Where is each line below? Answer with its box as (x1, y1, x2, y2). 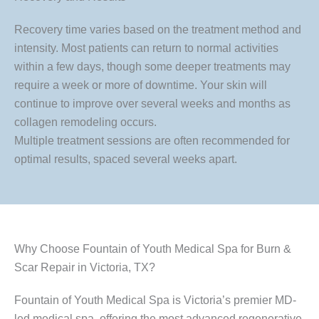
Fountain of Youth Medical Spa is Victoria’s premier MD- (14, 294, 296, 307)
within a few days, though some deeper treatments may (14, 61, 291, 73)
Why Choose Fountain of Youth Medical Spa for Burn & (14, 243, 291, 256)
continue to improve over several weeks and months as (14, 98, 291, 110)
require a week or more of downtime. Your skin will (14, 79, 267, 92)
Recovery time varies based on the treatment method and (14, 23, 301, 36)
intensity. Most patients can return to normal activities (14, 42, 278, 55)
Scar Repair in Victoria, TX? (14, 261, 155, 274)
